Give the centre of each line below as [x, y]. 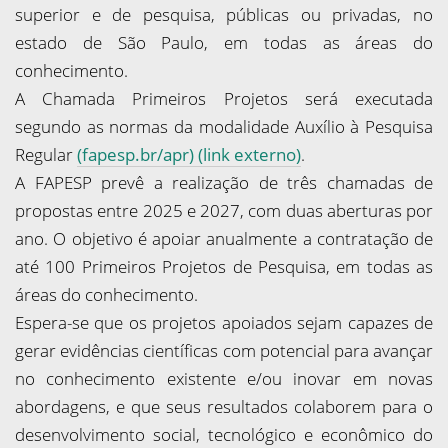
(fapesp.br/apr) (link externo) [189, 154]
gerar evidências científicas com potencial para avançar [224, 350]
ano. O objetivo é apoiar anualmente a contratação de [224, 238]
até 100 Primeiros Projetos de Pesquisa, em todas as [224, 266]
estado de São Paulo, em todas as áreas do [224, 42]
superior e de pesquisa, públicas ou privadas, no [224, 14]
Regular [46, 154]
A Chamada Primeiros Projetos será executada [224, 98]
